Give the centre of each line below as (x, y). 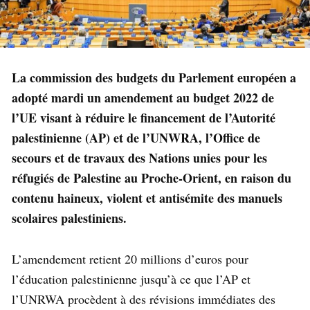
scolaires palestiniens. (69, 218)
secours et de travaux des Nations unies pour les (139, 158)
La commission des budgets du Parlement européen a (154, 78)
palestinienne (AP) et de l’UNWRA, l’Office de (136, 138)
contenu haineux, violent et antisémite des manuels (147, 198)
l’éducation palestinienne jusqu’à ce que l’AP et (131, 279)
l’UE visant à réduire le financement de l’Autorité (144, 118)
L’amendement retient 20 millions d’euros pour (130, 259)
